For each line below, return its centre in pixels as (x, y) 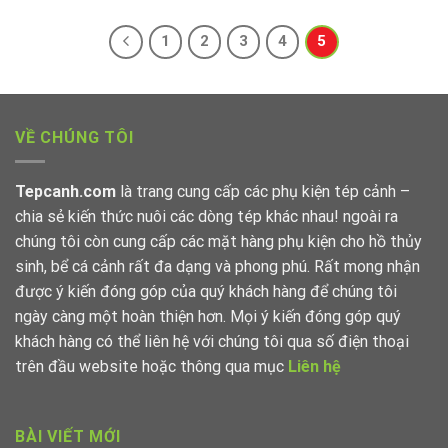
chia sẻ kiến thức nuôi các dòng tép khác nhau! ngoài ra (206, 217)
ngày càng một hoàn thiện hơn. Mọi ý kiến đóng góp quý (208, 317)
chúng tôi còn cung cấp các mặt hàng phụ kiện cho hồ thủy (218, 242)
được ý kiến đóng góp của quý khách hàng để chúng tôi (206, 292)
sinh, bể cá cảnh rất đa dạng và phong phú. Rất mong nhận (217, 267)
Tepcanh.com (65, 192)
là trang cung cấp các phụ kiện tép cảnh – (263, 192)
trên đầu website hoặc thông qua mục (151, 367)
